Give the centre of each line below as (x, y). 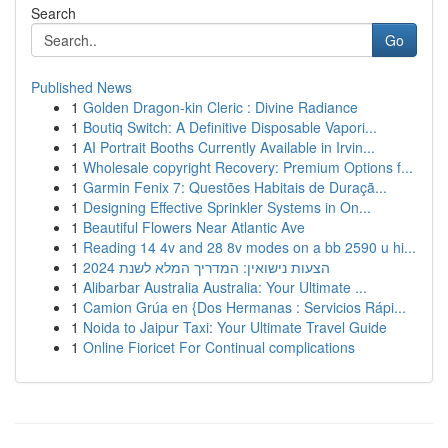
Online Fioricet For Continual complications (219, 347)
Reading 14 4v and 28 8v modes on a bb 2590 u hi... (249, 247)
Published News (81, 87)
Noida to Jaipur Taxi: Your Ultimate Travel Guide (235, 327)
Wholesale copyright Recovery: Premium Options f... (248, 167)
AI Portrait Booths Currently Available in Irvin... (229, 147)
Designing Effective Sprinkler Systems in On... (227, 207)
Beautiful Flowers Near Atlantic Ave (194, 227)
